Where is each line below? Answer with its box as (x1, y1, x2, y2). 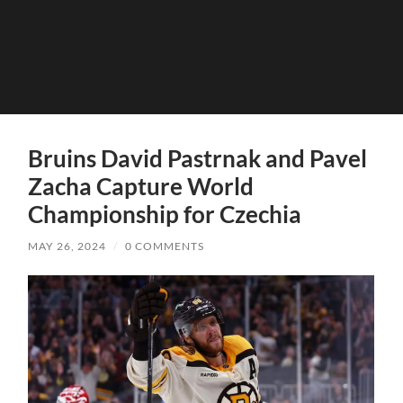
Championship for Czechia (28, 199, 302, 228)
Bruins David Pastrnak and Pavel (28, 143, 368, 173)
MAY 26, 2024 (28, 238, 107, 253)
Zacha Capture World (28, 171, 255, 201)
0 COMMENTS (125, 238, 205, 253)
